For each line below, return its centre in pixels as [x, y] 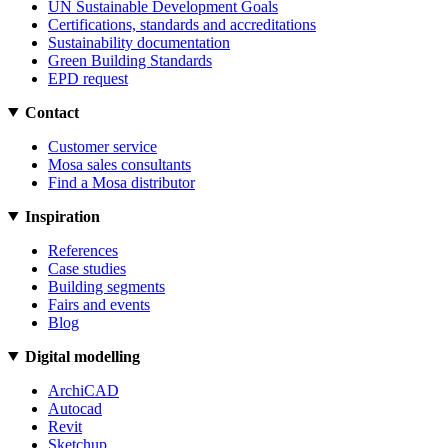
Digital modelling [82, 356]
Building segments [106, 286]
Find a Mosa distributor [121, 182]
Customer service [102, 146]
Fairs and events [99, 304]
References [83, 250]
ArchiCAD [83, 390]
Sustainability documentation [139, 42]
